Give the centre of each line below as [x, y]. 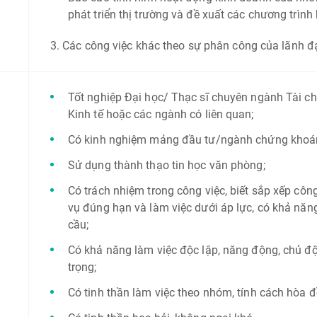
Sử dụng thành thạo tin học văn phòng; [166, 165]
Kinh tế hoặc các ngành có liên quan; [161, 114]
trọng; [82, 267]
